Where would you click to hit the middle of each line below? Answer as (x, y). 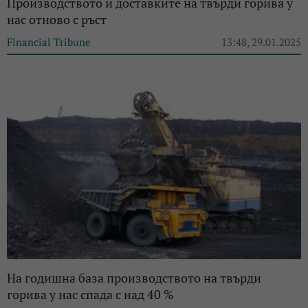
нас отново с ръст (57, 19)
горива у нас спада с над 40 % (90, 294)
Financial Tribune (49, 42)
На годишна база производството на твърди (134, 277)
